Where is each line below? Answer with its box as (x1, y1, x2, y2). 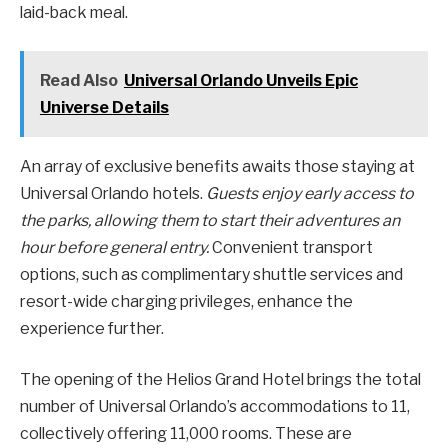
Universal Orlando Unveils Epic (123, 70, 358, 90)
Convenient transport (209, 237, 373, 257)
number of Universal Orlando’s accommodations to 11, (20, 397, 410, 417)
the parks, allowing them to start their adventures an (20, 210, 400, 230)
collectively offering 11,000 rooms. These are (20, 424, 352, 444)
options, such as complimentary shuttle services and (20, 264, 403, 284)
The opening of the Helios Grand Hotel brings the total (20, 370, 421, 390)
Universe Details (39, 97, 169, 117)
